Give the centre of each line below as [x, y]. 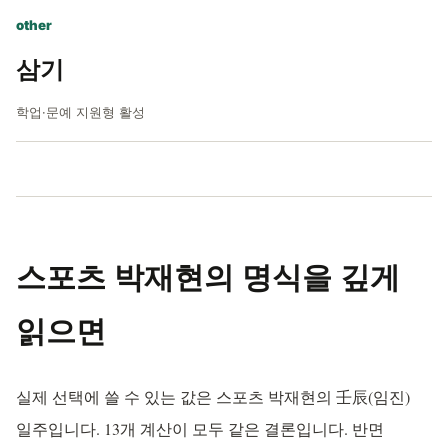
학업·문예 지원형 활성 [80, 112]
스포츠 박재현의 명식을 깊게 [208, 276]
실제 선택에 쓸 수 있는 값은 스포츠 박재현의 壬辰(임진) [213, 396]
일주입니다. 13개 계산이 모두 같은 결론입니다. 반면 [200, 428]
